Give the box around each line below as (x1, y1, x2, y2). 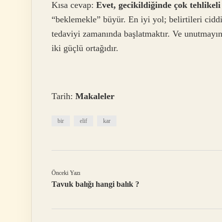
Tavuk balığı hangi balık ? (52, 180, 139, 189)
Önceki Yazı (52, 169, 80, 177)
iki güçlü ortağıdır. (52, 43, 118, 54)
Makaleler (75, 91, 114, 102)
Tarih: (52, 91, 75, 102)
